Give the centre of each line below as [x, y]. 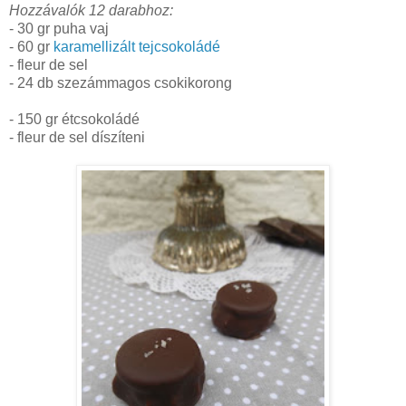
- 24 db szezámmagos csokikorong [121, 83]
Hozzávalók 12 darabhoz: [91, 11]
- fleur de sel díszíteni [77, 138]
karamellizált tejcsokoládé [137, 47]
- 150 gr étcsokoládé [74, 120]
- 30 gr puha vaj [59, 29]
